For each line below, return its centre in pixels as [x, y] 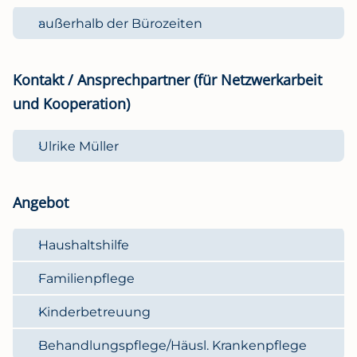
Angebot [41, 202]
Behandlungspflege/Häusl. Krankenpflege [173, 345]
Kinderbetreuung [94, 312]
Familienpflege [86, 278]
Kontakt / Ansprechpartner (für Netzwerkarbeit [167, 79]
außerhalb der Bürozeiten [120, 23]
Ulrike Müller [78, 146]
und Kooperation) [71, 103]
